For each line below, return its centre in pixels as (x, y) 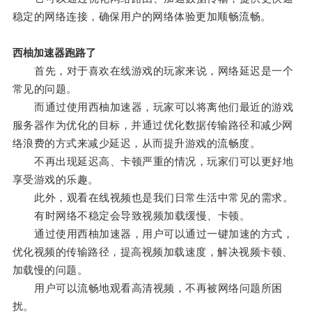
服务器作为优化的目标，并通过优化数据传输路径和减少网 (153, 125)
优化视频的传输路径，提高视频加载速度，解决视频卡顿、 (153, 252)
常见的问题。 (45, 89)
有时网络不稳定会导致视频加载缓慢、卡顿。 (131, 216)
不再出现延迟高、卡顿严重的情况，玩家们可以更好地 (153, 162)
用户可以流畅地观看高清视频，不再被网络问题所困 (147, 288)
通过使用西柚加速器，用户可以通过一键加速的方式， (153, 234)
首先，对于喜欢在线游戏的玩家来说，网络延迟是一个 (153, 71)
